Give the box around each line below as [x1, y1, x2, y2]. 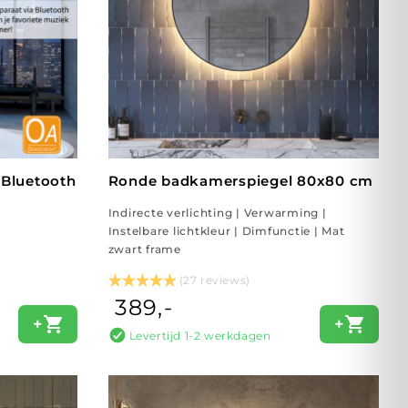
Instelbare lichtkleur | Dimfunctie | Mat [107, 224, 345, 238]
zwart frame [107, 242, 181, 256]
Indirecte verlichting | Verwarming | [107, 206, 327, 219]
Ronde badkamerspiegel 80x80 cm [107, 172, 374, 189]
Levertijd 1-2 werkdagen [128, 328, 271, 342]
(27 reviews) [178, 273, 250, 287]
